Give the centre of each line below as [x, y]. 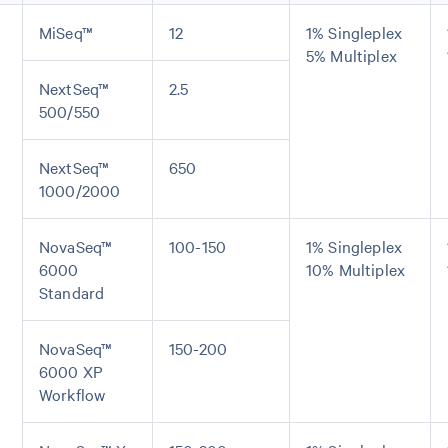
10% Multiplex [355, 269]
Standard [72, 292]
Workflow [72, 394]
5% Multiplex [351, 55]
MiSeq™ [66, 32]
